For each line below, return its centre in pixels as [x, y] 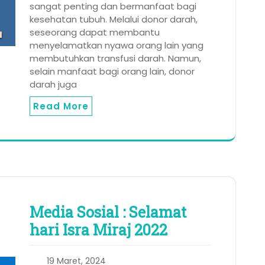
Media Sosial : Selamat [108, 212]
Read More [61, 106]
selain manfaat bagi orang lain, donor [112, 72]
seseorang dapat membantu [95, 33]
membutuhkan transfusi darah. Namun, [115, 59]
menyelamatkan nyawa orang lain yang [117, 46]
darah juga [53, 85]
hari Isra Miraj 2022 [98, 230]
